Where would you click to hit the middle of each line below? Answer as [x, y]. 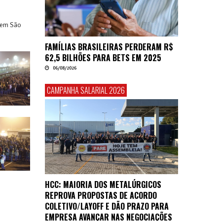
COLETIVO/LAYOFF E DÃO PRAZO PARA [107, 206]
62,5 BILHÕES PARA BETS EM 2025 [103, 57]
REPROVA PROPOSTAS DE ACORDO [101, 195]
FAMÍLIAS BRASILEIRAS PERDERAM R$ [109, 47]
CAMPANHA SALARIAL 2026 [86, 90]
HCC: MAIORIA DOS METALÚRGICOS [103, 184]
